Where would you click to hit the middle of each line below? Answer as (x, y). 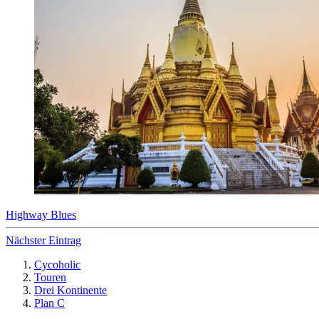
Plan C (49, 303)
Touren (50, 278)
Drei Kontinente (70, 291)
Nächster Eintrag (43, 241)
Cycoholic (57, 265)
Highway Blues (41, 215)
